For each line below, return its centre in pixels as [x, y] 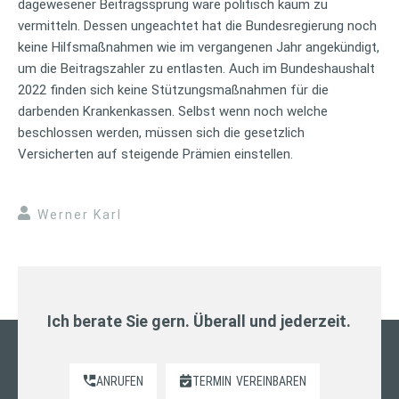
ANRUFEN [120, 381]
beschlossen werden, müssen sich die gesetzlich [161, 132]
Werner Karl [80, 214]
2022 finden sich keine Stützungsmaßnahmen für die [173, 90]
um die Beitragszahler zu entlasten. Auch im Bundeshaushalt [196, 68]
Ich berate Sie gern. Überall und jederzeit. [199, 321]
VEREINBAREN [272, 381]
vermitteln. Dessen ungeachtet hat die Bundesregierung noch [197, 25]
